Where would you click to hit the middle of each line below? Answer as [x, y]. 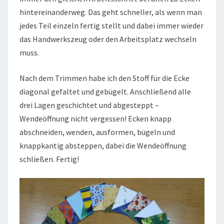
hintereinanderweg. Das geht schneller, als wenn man [111, 12]
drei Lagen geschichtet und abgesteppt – [89, 105]
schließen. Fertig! [49, 159]
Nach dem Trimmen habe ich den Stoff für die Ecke [104, 78]
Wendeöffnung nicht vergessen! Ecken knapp [95, 118]
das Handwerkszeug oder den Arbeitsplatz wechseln [108, 39]
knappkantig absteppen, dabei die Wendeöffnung [103, 145]
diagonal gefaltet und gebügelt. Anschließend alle [105, 91]
